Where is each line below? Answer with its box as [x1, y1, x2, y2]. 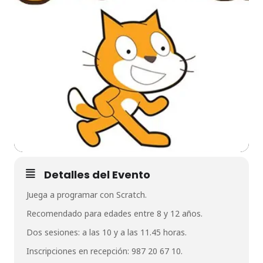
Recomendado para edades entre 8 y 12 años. [26, 208, 203, 219]
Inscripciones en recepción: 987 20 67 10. [26, 245, 183, 257]
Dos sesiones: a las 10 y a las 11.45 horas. [26, 227, 187, 238]
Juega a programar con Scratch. [26, 189, 147, 200]
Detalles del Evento [44, 167, 150, 182]
